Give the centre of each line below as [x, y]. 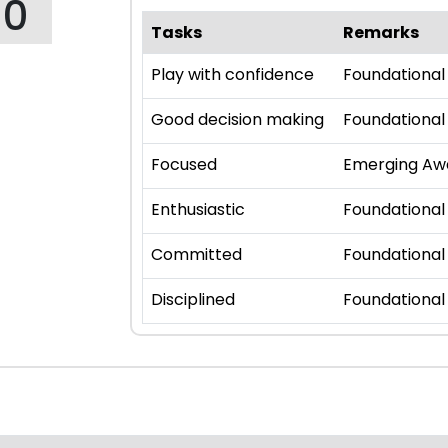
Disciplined [193, 300]
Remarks [381, 33]
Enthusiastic [198, 210]
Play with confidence [232, 75]
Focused [184, 165]
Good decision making [237, 120]
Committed [196, 255]
